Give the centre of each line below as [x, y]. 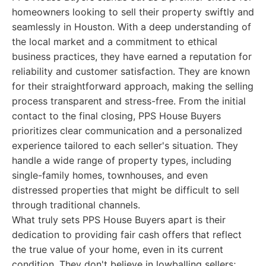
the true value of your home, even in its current [118, 249]
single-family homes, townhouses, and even [110, 175]
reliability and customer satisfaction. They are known [131, 71]
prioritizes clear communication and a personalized [127, 131]
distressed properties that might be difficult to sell [126, 190]
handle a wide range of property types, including [122, 160]
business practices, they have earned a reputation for [132, 56]
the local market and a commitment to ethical [115, 42]
